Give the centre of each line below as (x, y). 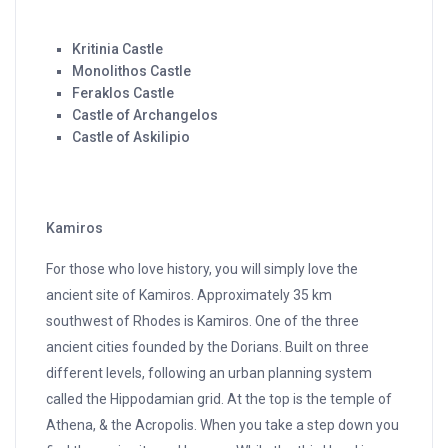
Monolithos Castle (132, 71)
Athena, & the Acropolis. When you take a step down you (223, 425)
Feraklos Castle (123, 93)
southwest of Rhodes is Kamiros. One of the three (203, 321)
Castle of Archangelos (145, 115)
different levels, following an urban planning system (209, 373)
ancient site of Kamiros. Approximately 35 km (189, 295)
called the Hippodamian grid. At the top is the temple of (219, 399)
